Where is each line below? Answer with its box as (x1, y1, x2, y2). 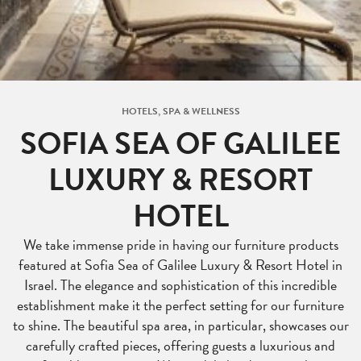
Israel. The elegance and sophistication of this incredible (24, 274, 337, 296)
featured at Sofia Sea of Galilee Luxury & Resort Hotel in (19, 254, 342, 276)
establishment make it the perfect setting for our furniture (17, 294, 344, 316)
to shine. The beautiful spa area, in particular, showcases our (12, 314, 349, 336)
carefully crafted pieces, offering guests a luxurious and (26, 334, 335, 356)
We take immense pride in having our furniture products (23, 234, 338, 255)
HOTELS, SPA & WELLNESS (121, 104, 240, 118)
